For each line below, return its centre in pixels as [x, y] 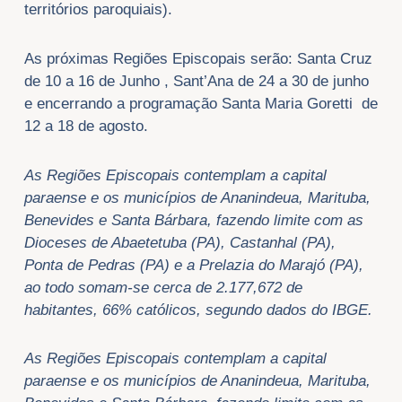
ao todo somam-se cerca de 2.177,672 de [163, 287]
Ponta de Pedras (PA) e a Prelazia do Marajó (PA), [193, 265]
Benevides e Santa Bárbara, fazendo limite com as [193, 220]
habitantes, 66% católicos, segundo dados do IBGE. [198, 310]
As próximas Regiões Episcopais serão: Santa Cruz [198, 58]
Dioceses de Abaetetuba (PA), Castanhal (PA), [179, 242]
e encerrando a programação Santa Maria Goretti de [201, 103]
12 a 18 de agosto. [86, 126]
